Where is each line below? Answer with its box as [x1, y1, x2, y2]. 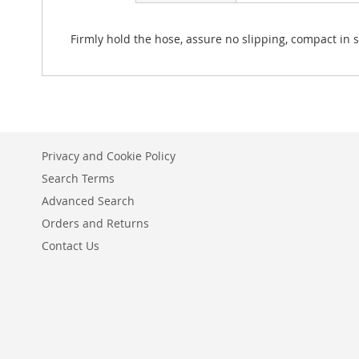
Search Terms [42, 171, 115, 187]
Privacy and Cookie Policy [42, 148, 175, 164]
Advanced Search [42, 193, 135, 209]
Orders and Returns [42, 216, 149, 232]
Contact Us [42, 238, 99, 254]
